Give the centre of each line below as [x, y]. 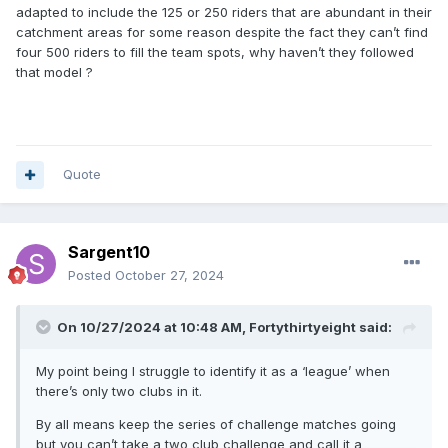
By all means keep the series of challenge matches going [216, 424]
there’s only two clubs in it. [119, 391]
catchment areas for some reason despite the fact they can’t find [222, 32]
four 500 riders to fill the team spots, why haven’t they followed [215, 52]
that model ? [54, 72]
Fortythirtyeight [302, 327]
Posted [91, 275]
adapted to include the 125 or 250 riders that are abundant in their [224, 12]
